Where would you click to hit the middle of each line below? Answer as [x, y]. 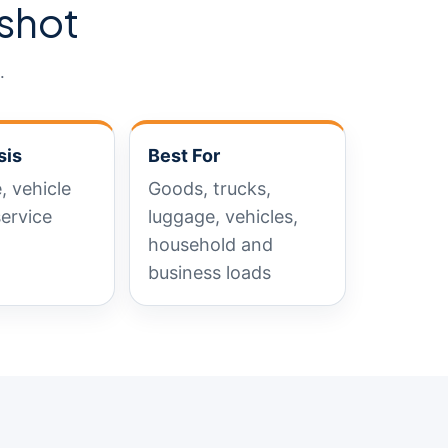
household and [211, 244]
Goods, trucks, [210, 188]
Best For [184, 155]
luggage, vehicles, [223, 216]
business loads [210, 272]
